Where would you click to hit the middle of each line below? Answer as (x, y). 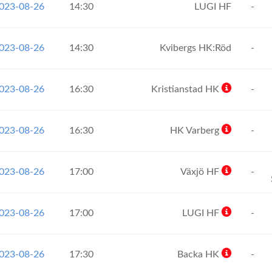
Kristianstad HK (186, 89)
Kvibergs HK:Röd (197, 48)
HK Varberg (196, 131)
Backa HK (199, 254)
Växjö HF (201, 172)
